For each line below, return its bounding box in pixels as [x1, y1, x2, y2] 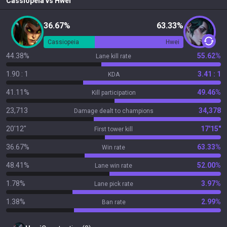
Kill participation [91, 89, 136, 96]
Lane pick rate [94, 180, 133, 187]
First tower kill [94, 126, 133, 133]
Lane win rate [95, 162, 132, 169]
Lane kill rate [96, 53, 131, 60]
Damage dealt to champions [73, 107, 154, 115]
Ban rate [101, 199, 126, 206]
